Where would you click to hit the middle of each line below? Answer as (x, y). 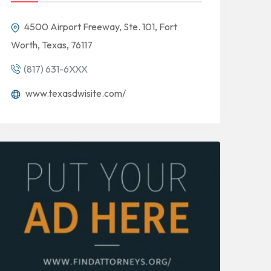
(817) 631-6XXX (56, 69)
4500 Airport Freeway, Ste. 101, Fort (100, 27)
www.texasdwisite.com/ (75, 93)
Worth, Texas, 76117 (52, 45)
